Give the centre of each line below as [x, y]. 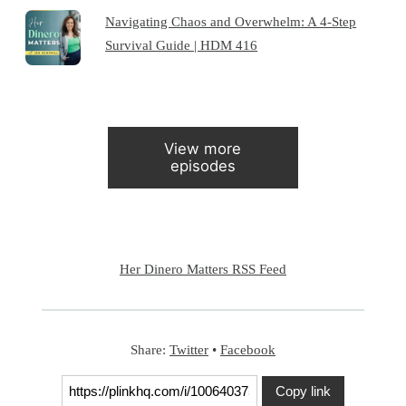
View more [203, 149]
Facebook [247, 350]
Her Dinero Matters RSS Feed [203, 269]
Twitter [188, 350]
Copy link [304, 391]
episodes [203, 166]
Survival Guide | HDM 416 [182, 45]
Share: [150, 350]
